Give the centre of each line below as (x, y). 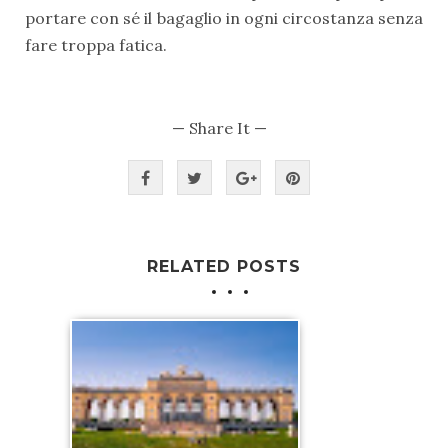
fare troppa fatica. (96, 45)
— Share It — (219, 128)
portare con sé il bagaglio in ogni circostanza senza (224, 18)
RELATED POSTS (224, 267)
